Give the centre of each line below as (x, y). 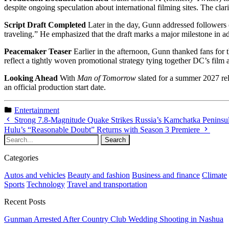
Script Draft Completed (45, 25)
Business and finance (166, 175)
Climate (214, 175)
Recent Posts (25, 202)
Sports (14, 185)
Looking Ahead (31, 78)
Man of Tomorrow (107, 78)
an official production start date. (55, 87)
